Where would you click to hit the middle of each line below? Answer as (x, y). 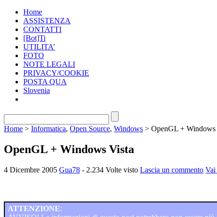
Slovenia (37, 90)
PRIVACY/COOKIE (56, 73)
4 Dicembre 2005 (31, 170)
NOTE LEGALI (49, 64)
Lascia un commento (172, 170)
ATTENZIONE (34, 208)
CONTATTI (42, 29)
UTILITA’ (39, 47)
